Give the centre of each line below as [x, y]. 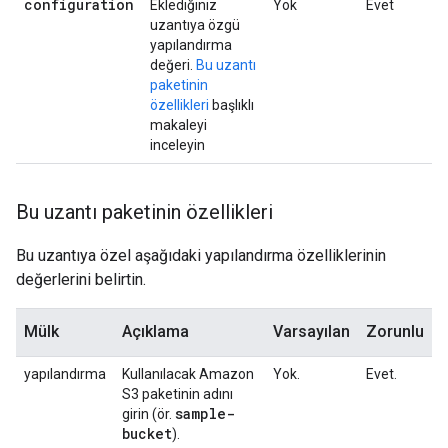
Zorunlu [395, 331]
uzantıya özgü [195, 25]
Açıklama [155, 331]
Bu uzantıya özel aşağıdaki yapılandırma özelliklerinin [201, 255]
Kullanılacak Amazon [188, 374]
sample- [205, 413]
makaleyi [178, 125]
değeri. [173, 65]
